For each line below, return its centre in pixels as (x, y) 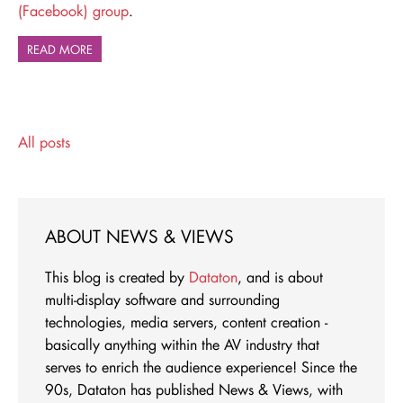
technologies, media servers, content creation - (186, 321)
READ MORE (60, 49)
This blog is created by (117, 276)
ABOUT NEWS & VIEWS (139, 237)
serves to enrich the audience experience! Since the (201, 366)
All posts (44, 142)
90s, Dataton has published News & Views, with (194, 389)
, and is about (280, 276)
